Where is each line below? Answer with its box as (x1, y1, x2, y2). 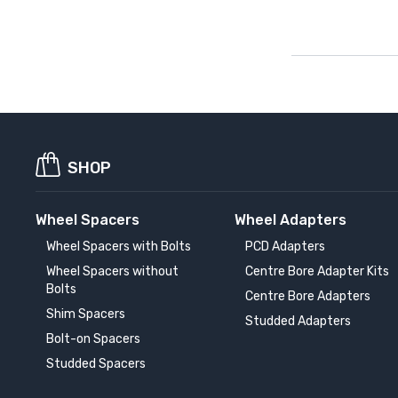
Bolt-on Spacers (46, 330, 140, 346)
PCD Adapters (245, 238, 326, 254)
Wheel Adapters (235, 211, 347, 228)
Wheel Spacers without (46, 263, 179, 279)
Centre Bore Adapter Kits (245, 263, 390, 279)
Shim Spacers (46, 306, 125, 322)
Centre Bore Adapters (245, 288, 371, 304)
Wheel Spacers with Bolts (46, 238, 191, 254)
